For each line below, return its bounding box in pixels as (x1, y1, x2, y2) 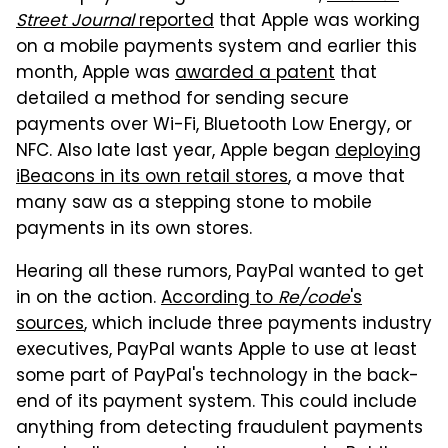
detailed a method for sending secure (16, 85, 349, 114)
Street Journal (16, 7, 134, 36)
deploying (335, 137, 421, 166)
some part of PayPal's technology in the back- (16, 362, 419, 391)
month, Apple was (16, 59, 175, 88)
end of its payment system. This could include (16, 388, 417, 417)
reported (134, 7, 214, 36)
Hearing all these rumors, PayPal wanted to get (16, 258, 424, 287)
